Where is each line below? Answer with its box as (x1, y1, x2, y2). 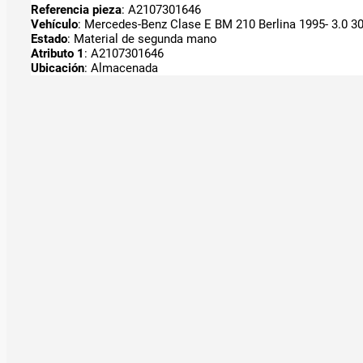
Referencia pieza (31, 2, 122, 17)
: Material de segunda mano (67, 31, 217, 46)
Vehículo (31, 16, 78, 32)
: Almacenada (84, 60, 158, 75)
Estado (31, 31, 67, 46)
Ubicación (31, 60, 84, 75)
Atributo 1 (31, 45, 84, 61)
